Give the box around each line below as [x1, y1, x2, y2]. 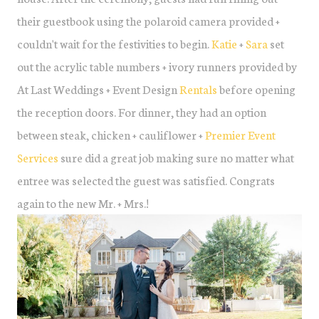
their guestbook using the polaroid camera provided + [17, 12, 280, 28]
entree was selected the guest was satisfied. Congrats [17, 172, 275, 188]
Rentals [179, 80, 217, 97]
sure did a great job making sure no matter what [58, 149, 294, 165]
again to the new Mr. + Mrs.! [17, 194, 149, 211]
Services [17, 149, 58, 165]
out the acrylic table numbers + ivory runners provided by [17, 58, 297, 74]
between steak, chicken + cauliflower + [17, 126, 205, 142]
